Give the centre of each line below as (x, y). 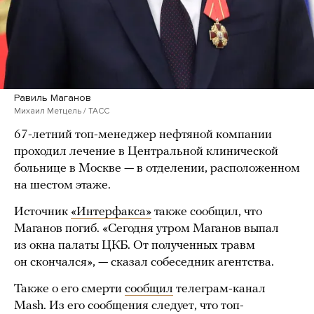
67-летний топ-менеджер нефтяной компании (143, 135)
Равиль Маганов (53, 98)
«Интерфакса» (111, 212)
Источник (42, 212)
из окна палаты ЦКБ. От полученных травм (135, 246)
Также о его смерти (69, 289)
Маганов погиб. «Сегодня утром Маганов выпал (146, 229)
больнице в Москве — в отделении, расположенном (157, 169)
